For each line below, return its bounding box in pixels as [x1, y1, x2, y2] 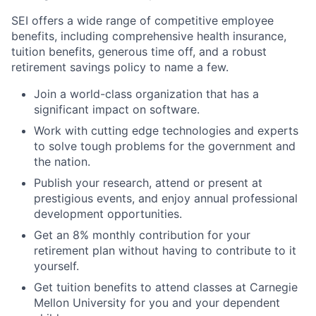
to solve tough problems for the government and [34, 139, 296, 153]
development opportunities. [34, 207, 182, 221]
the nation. [34, 154, 90, 169]
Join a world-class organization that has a [34, 87, 259, 101]
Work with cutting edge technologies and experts [34, 123, 298, 138]
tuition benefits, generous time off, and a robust [11, 44, 267, 59]
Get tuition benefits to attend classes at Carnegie [34, 280, 298, 294]
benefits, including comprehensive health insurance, [11, 29, 286, 43]
